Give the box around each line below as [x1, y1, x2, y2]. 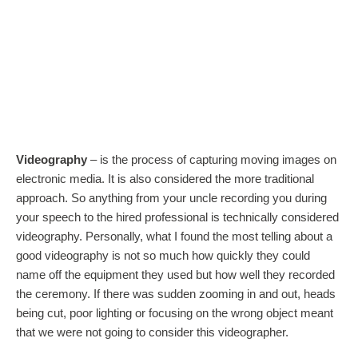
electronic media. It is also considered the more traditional [16, 171, 314, 185]
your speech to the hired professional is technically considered [16, 209, 339, 224]
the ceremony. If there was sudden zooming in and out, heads [16, 286, 336, 300]
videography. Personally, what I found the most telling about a [16, 229, 332, 243]
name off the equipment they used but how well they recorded [16, 267, 335, 281]
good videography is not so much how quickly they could [16, 248, 310, 262]
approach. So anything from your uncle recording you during [16, 190, 327, 205]
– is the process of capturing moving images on [87, 152, 336, 166]
